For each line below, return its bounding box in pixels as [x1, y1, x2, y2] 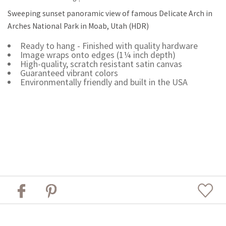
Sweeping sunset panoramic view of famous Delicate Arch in [8, 8, 212, 18]
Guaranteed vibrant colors [20, 67, 118, 79]
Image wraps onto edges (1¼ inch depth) [20, 48, 176, 61]
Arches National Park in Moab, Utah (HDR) [8, 21, 149, 31]
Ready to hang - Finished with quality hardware [20, 39, 198, 51]
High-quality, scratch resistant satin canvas [20, 58, 182, 70]
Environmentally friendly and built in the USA [20, 76, 188, 88]
